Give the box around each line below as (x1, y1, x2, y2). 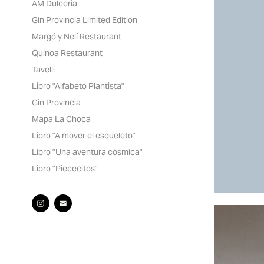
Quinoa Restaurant (31, 48, 103, 59)
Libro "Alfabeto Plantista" (31, 81, 124, 92)
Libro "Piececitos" (31, 163, 98, 174)
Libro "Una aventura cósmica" (31, 147, 143, 158)
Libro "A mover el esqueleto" (31, 130, 136, 141)
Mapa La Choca (31, 114, 91, 125)
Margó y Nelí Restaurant (31, 31, 121, 42)
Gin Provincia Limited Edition (31, 15, 137, 26)
